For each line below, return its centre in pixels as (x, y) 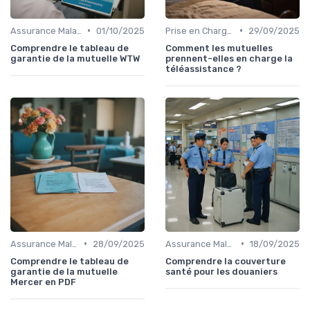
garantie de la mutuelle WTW (75, 58)
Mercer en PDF (43, 282)
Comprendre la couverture (226, 261)
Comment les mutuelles (219, 48)
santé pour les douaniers (221, 271)
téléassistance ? (203, 69)
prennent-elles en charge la (229, 58)
